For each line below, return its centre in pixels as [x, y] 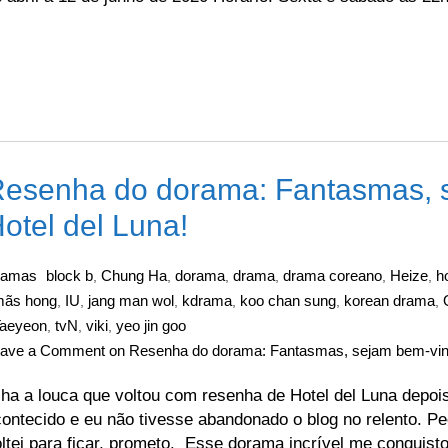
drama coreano [332, 275]
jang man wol [131, 300]
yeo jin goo [151, 325]
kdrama [207, 300]
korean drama [389, 300]
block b [69, 275]
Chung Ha [134, 275]
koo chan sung [288, 300]
